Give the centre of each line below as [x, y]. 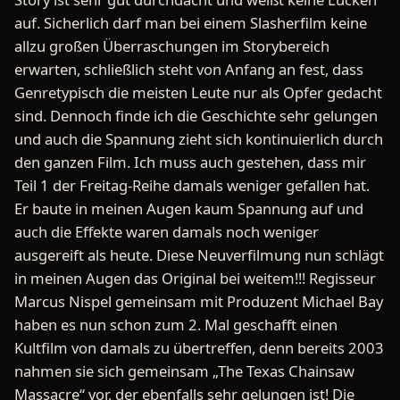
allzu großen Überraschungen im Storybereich [172, 46]
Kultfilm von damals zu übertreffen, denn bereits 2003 [199, 347]
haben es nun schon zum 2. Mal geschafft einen [176, 324]
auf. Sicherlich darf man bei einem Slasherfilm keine [191, 22]
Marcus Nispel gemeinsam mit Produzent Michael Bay [199, 301]
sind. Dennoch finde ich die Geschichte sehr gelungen [196, 115]
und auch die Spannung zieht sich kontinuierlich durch [199, 138]
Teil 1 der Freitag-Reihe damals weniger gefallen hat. [192, 185]
